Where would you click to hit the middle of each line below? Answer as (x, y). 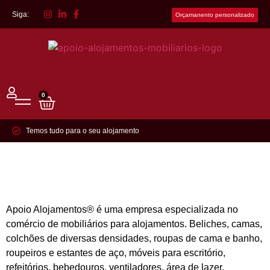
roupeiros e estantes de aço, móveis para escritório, (116, 253)
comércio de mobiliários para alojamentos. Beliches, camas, (134, 224)
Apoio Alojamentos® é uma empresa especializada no (122, 209)
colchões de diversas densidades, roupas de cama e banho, (134, 238)
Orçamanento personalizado (215, 15)
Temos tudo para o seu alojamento (82, 131)
